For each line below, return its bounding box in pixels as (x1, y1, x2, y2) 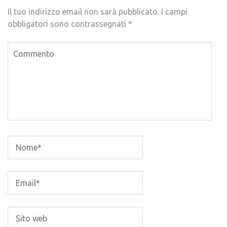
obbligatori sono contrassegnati (8, 19, 128, 28)
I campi (161, 7, 187, 16)
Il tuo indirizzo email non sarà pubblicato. (8, 7, 159, 16)
